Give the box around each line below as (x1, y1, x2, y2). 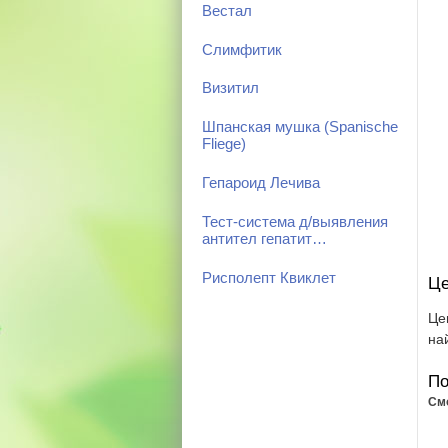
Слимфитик (202, 41, 282, 58)
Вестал (202, 2, 252, 19)
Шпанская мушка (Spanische (202, 119, 398, 136)
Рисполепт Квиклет (202, 269, 336, 286)
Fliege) (202, 136, 246, 153)
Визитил (202, 80, 259, 97)
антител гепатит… (202, 230, 327, 247)
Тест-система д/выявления (202, 213, 388, 230)
